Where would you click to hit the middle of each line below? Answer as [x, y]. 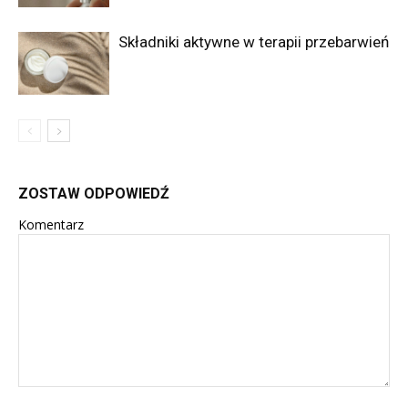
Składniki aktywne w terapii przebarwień [254, 41]
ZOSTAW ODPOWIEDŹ [94, 193]
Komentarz [51, 224]
